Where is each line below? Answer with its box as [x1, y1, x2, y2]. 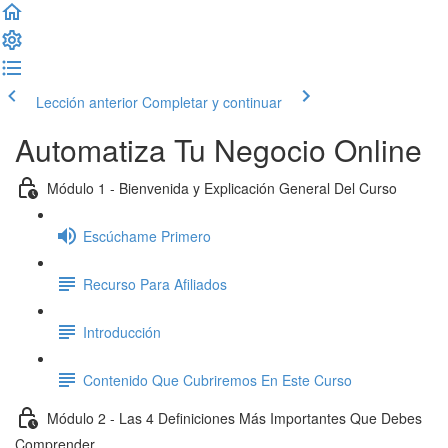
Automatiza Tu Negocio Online [15, 128, 422, 171]
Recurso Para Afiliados [83, 273, 227, 294]
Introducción [83, 321, 161, 342]
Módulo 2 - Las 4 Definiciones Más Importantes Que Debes [47, 407, 422, 428]
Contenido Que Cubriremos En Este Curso [83, 369, 352, 390]
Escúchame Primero [83, 225, 211, 246]
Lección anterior [36, 92, 138, 112]
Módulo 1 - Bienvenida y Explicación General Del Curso [47, 177, 397, 198]
